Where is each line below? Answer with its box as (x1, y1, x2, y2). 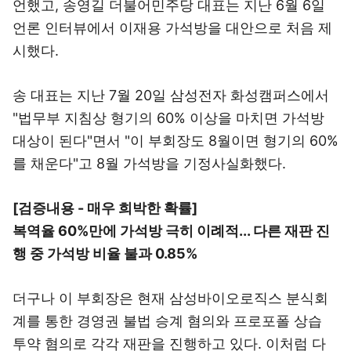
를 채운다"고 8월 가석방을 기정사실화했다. (13, 155, 286, 172)
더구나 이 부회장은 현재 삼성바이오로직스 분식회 (13, 290, 328, 306)
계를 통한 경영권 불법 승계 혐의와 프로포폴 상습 (13, 313, 322, 329)
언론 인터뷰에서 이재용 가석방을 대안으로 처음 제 (13, 20, 332, 36)
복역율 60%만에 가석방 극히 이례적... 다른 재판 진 (13, 223, 330, 239)
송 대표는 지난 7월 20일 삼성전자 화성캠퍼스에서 (13, 87, 329, 103)
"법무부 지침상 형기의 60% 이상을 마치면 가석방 (13, 110, 324, 126)
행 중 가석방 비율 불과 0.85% (13, 245, 197, 262)
